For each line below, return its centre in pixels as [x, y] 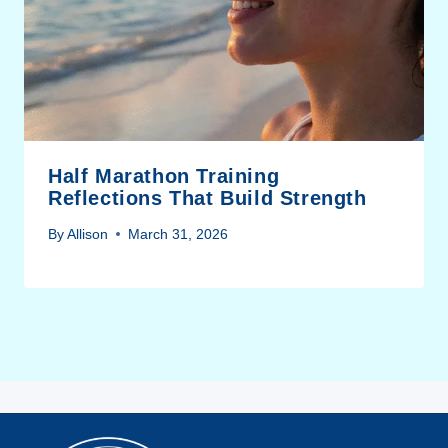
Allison [88, 233]
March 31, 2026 [178, 233]
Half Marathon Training [164, 175]
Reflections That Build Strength [207, 197]
